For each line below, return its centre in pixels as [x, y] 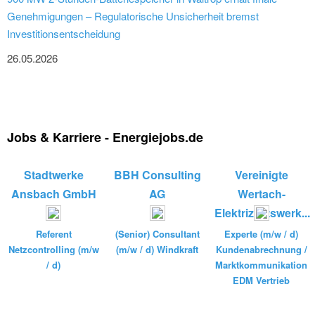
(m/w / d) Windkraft [157, 249]
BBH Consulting [157, 174]
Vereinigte [261, 174]
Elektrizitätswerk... [263, 212]
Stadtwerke [53, 174]
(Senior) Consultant [157, 233]
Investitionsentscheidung [64, 33]
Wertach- [261, 193]
